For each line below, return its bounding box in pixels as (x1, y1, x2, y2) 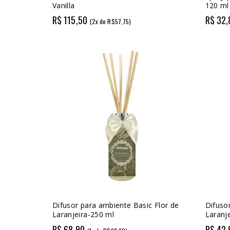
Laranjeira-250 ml (52, 209, 114, 219)
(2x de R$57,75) (89, 17, 131, 26)
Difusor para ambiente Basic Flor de (52, 200, 179, 210)
